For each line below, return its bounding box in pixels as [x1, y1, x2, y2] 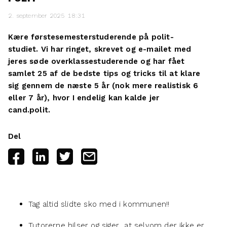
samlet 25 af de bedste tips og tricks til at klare [8, 68, 201, 78]
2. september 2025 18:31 [8, 12, 86, 19]
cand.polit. [8, 105, 51, 115]
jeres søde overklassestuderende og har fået [8, 56, 185, 66]
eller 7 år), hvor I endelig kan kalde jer [8, 93, 160, 102]
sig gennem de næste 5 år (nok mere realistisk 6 [8, 81, 199, 90]
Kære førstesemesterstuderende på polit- [8, 32, 174, 42]
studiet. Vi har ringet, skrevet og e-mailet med [8, 44, 192, 54]
